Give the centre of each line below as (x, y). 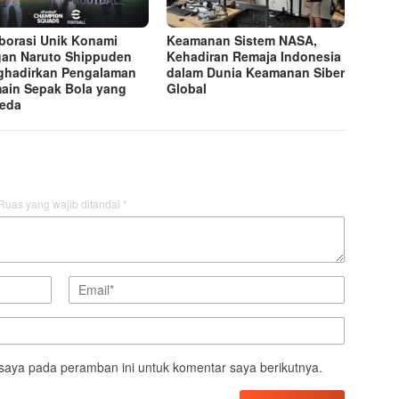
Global (187, 89)
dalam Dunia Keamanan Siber (256, 73)
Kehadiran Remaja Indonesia (254, 57)
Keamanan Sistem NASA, (242, 41)
